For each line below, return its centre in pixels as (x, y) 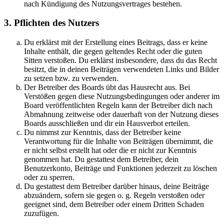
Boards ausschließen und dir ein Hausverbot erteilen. (107, 123)
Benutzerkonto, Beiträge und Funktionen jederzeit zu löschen (120, 168)
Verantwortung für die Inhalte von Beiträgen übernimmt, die (118, 141)
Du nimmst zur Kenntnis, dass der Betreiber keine (102, 132)
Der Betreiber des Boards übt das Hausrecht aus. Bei (107, 87)
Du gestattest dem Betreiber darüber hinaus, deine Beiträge (116, 186)
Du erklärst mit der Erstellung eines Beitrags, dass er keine (116, 42)
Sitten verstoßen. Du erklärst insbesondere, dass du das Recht (120, 60)
